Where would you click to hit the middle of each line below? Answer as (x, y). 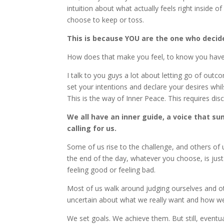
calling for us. (92, 128)
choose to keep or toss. (106, 20)
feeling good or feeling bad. (111, 170)
